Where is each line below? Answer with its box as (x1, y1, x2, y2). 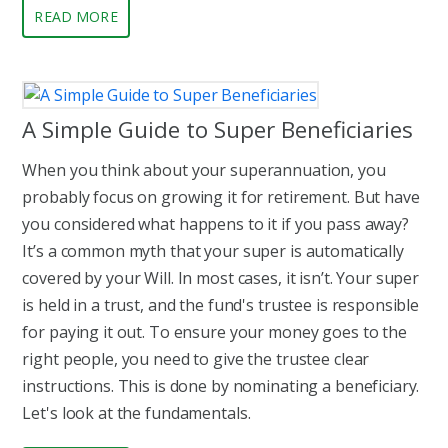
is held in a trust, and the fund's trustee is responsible (22, 294, 420, 317)
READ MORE (34, 7, 118, 27)
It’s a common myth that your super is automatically (22, 240, 404, 263)
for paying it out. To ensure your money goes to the (22, 321, 407, 344)
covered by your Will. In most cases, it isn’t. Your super (22, 267, 420, 290)
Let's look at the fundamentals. (22, 402, 251, 425)
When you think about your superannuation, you (22, 159, 386, 182)
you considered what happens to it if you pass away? (22, 213, 409, 236)
